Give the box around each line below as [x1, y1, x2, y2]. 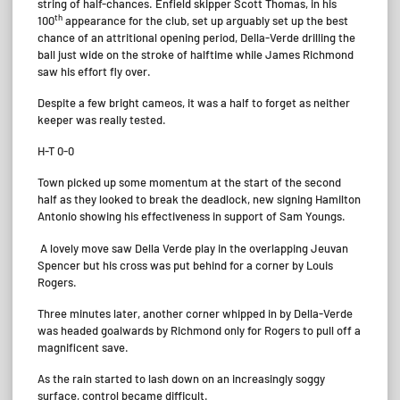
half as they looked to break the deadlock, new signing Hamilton [37, 192, 361, 207]
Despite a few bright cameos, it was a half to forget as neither [37, 95, 350, 110]
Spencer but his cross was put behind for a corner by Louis [37, 257, 333, 272]
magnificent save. [37, 339, 129, 354]
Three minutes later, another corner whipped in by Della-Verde [37, 305, 353, 321]
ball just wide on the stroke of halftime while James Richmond [37, 46, 354, 62]
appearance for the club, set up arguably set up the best [62, 12, 348, 28]
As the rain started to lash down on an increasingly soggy [37, 371, 325, 386]
